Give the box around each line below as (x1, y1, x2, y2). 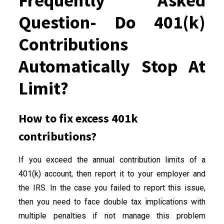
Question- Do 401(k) (18, 10, 205, 33)
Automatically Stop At (18, 54, 205, 77)
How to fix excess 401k (18, 110, 138, 126)
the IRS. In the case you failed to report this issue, (18, 182, 205, 192)
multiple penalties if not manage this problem (18, 210, 205, 220)
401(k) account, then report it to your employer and (18, 168, 205, 178)
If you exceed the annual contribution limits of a (18, 154, 205, 164)
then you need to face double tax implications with (18, 196, 205, 206)
